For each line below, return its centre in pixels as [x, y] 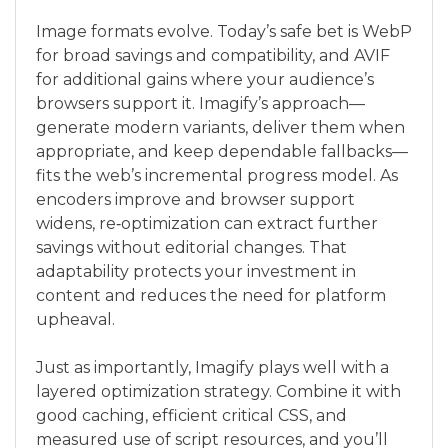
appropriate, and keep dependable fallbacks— [222, 152]
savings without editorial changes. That [191, 248]
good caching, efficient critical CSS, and [191, 416]
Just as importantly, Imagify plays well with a [212, 368]
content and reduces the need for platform [211, 296]
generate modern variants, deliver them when [220, 128]
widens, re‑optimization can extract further [207, 224]
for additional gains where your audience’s [205, 80]
